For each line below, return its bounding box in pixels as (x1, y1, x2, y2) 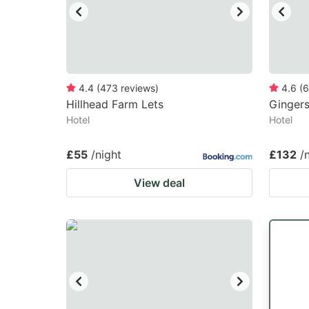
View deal (134, 176, 185, 190)
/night (91, 148, 121, 161)
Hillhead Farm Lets (66, 97, 163, 111)
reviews (121, 82, 155, 94)
